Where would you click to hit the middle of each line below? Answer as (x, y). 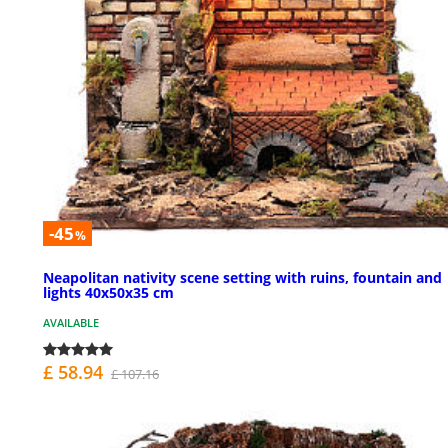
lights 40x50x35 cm (108, 292)
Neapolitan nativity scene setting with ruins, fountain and (242, 277)
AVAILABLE (71, 322)
